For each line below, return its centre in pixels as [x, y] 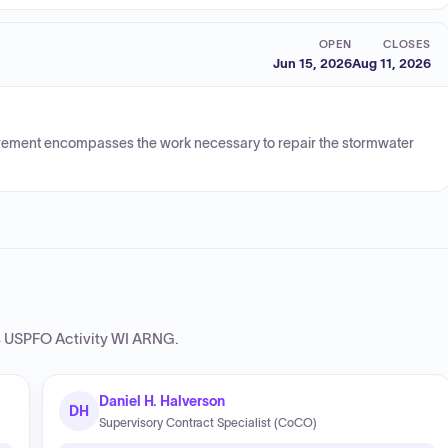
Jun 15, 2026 [312, 63]
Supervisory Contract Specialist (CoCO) [208, 422]
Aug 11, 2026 [391, 63]
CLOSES [406, 43]
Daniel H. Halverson [162, 401]
